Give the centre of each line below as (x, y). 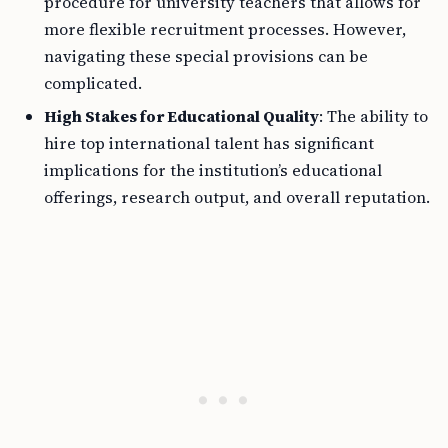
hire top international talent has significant (209, 143)
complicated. (93, 83)
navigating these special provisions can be (206, 56)
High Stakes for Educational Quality (181, 116)
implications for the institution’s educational (213, 170)
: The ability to (373, 116)
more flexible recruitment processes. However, (225, 29)
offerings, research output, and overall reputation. (237, 197)
